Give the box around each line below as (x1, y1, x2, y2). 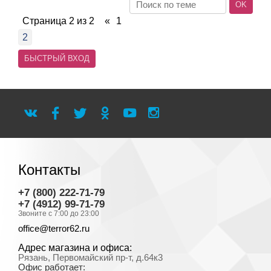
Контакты (18, 162, 80, 178)
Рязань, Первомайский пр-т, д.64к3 (18, 253, 163, 263)
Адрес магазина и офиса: (18, 243, 132, 253)
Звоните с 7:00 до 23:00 (18, 209, 99, 218)
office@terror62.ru (18, 224, 90, 233)
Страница (22, 16, 69, 26)
